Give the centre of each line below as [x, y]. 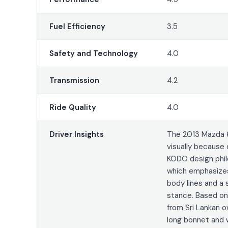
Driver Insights [76, 134]
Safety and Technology [93, 53]
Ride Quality [73, 107]
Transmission [74, 80]
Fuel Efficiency [77, 26]
